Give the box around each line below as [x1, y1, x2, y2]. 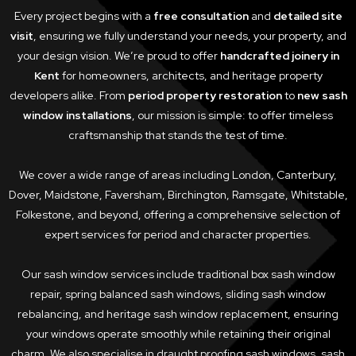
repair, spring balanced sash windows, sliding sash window [30, 287, 326, 302]
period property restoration [127, 88, 282, 103]
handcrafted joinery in [219, 48, 339, 64]
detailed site [273, 9, 342, 24]
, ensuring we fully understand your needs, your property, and [33, 29, 346, 44]
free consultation [153, 9, 249, 24]
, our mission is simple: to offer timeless [132, 108, 333, 123]
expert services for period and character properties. [44, 227, 311, 242]
